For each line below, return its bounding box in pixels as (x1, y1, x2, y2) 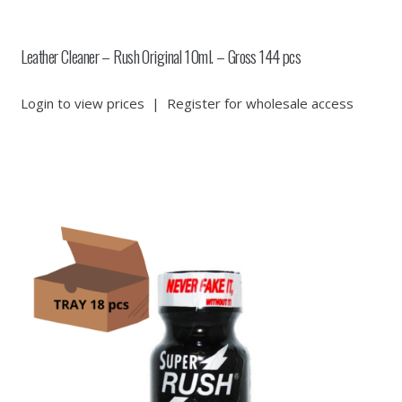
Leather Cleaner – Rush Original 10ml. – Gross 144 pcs (20, 43, 301, 69)
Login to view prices (20, 93, 144, 112)
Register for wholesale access (166, 93, 354, 112)
